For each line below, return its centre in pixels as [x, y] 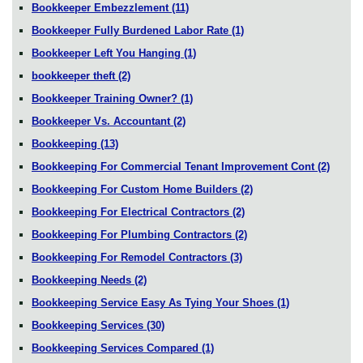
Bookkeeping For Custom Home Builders [136, 189]
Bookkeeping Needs [83, 280]
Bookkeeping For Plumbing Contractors [133, 234]
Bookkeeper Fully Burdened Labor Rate [132, 30]
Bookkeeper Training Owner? [106, 98]
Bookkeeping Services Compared [117, 348]
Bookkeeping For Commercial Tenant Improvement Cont [175, 166]
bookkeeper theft [75, 75]
